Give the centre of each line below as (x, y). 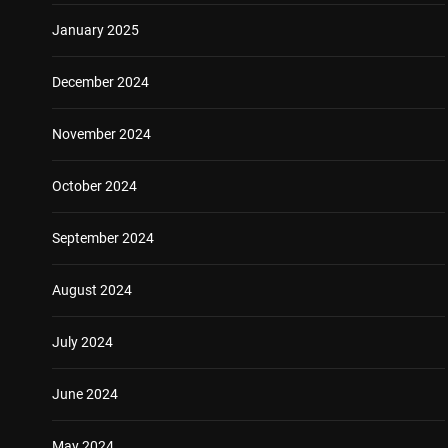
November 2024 (101, 133)
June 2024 (85, 393)
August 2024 (92, 289)
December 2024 (100, 81)
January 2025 (95, 29)
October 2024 (94, 185)
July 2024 (82, 341)
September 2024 (103, 237)
